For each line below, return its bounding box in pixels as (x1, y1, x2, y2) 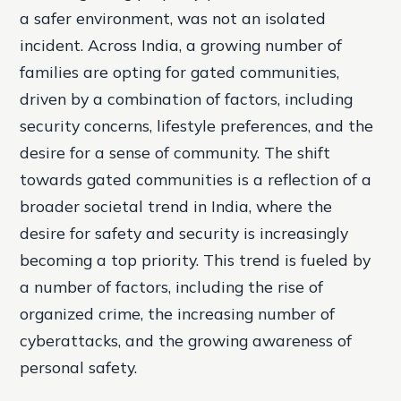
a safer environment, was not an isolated (20, 8, 327, 28)
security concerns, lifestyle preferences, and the (20, 115, 374, 135)
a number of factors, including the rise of (20, 277, 324, 296)
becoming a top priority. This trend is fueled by (20, 250, 371, 269)
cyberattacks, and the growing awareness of (20, 330, 353, 350)
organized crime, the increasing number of (20, 303, 336, 323)
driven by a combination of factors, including (20, 89, 354, 108)
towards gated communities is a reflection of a (20, 169, 372, 189)
